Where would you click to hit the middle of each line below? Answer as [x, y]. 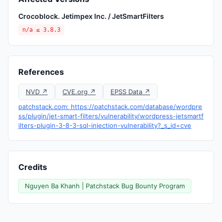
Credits [33, 167]
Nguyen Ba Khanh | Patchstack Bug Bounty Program [105, 186]
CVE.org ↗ [79, 92]
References [41, 72]
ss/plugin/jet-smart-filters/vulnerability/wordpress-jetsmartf [111, 116]
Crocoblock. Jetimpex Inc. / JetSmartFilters [91, 16]
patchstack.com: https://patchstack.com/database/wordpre [110, 107]
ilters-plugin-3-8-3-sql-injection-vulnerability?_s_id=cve [105, 125]
